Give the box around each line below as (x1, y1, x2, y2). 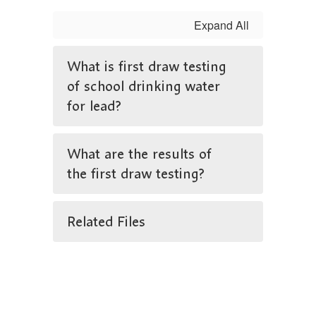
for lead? (67, 96, 121, 116)
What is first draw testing (67, 56, 226, 76)
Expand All (194, 17, 249, 33)
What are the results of (67, 144, 212, 164)
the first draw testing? (67, 164, 205, 183)
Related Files (67, 212, 145, 231)
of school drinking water (67, 76, 220, 96)
